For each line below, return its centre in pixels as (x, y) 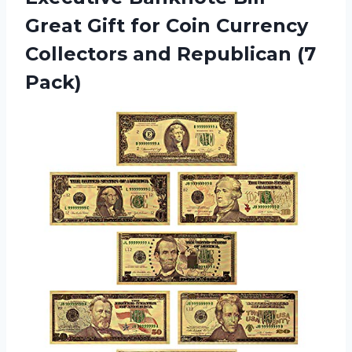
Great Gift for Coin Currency (167, 25)
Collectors (79, 53)
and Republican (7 (224, 53)
